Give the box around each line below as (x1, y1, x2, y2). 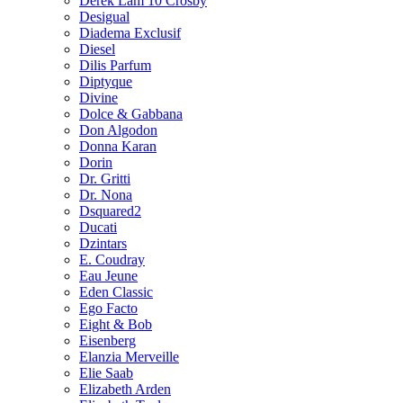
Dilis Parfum (79, 57, 151, 73)
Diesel (79, 40, 115, 57)
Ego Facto (79, 300, 138, 316)
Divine (79, 89, 118, 105)
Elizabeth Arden (79, 381, 171, 397)
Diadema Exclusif (79, 24, 181, 40)
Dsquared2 (79, 202, 141, 219)
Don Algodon (79, 121, 157, 138)
